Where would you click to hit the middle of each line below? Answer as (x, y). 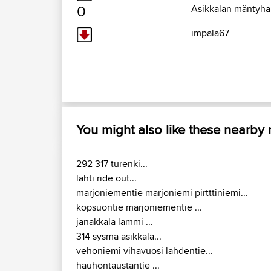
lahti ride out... (106, 178)
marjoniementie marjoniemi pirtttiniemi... (162, 193)
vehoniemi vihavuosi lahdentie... (145, 251)
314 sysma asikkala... (119, 237)
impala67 (210, 33)
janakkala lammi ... (115, 222)
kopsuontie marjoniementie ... (139, 207)
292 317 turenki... (112, 164)
